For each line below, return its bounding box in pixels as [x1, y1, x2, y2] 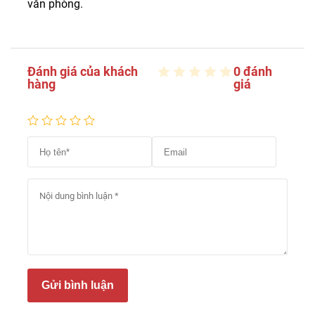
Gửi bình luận [41, 279, 114, 292]
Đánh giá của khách [27, 64, 138, 79]
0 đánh [233, 64, 272, 79]
